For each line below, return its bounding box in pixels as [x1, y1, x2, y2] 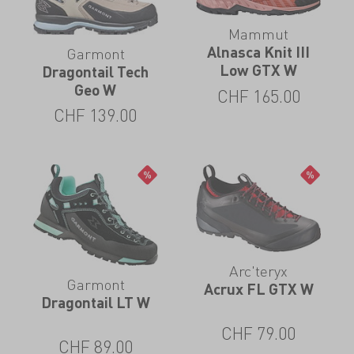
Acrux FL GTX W [203, 279, 314, 298]
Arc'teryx [229, 260, 288, 281]
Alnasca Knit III [207, 43, 311, 62]
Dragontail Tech [42, 62, 149, 81]
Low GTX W [220, 61, 298, 80]
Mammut [228, 24, 289, 44]
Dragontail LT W [40, 292, 150, 311]
